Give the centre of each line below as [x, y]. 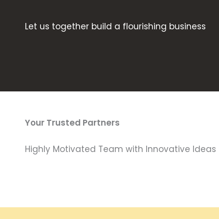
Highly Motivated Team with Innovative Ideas [120, 149]
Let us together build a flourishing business [115, 26]
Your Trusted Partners [72, 122]
